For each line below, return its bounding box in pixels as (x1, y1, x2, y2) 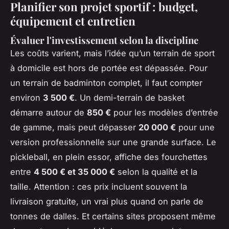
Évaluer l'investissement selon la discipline (10, 34, 198, 47)
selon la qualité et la (115, 167, 197, 177)
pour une (176, 122, 215, 133)
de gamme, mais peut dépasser (10, 122, 139, 133)
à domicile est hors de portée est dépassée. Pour (10, 63, 208, 74)
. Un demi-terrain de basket (75, 93, 185, 103)
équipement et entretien (10, 13, 135, 29)
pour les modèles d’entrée (111, 107, 218, 118)
